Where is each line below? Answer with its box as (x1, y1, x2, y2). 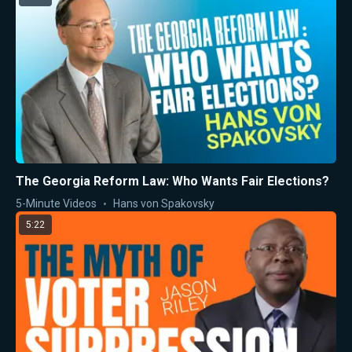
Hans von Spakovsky (113, 196, 214, 210)
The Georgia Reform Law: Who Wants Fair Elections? (16, 173, 329, 189)
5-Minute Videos (16, 196, 97, 210)
